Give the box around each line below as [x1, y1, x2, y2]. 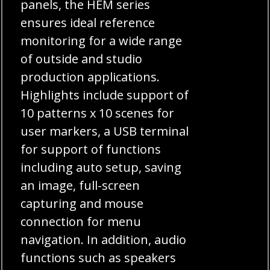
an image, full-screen [20, 177, 140, 193]
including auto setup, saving [20, 159, 182, 175]
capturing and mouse [20, 195, 144, 212]
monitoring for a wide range [20, 32, 183, 49]
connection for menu [20, 213, 142, 230]
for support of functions [20, 140, 162, 157]
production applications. [20, 68, 160, 85]
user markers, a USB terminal [20, 122, 189, 139]
